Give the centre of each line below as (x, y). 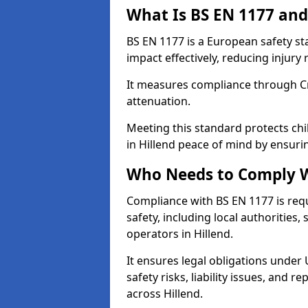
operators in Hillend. (180, 234)
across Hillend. (165, 294)
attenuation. (158, 101)
